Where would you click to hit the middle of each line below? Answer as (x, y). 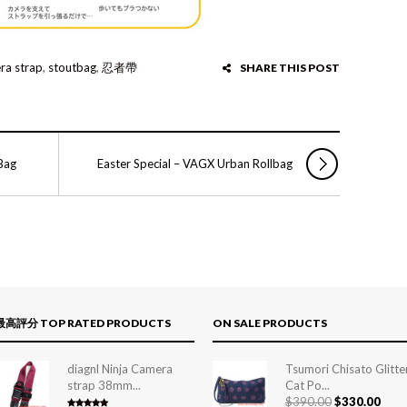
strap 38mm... (104, 385)
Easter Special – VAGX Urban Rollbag (195, 164)
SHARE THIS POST (290, 68)
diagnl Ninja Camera (120, 369)
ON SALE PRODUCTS (270, 323)
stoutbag (72, 67)
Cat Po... (308, 385)
